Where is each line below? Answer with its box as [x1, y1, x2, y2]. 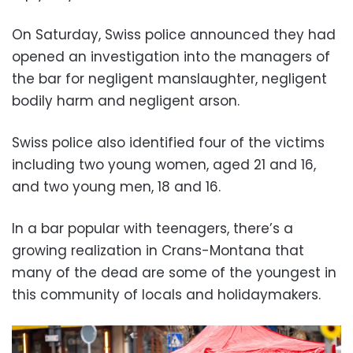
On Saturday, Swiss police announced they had [12, 24, 336, 44]
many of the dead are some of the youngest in [12, 262, 336, 282]
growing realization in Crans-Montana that [12, 240, 304, 260]
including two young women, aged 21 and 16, [12, 154, 316, 174]
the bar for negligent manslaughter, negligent [12, 69, 327, 88]
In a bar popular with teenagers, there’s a [12, 218, 293, 238]
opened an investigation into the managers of [12, 46, 330, 66]
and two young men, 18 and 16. [12, 176, 221, 196]
